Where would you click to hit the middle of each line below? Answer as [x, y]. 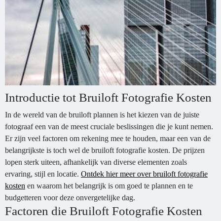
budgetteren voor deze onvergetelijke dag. [70, 198]
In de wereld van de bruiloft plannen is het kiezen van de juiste [102, 115]
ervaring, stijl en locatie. [43, 174]
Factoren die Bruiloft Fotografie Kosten [104, 211]
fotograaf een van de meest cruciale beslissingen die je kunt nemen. [109, 127]
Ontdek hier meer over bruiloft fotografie [144, 174]
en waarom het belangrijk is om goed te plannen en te [109, 186]
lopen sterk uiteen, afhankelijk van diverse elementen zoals [96, 162]
